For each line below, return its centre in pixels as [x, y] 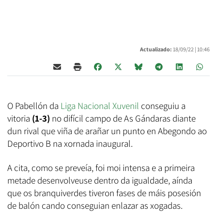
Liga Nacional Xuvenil [100, 105]
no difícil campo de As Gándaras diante [123, 118]
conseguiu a [162, 105]
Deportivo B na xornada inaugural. [70, 143]
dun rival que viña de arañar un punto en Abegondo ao [107, 131]
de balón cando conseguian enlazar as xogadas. [95, 205]
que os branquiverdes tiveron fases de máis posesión [104, 193]
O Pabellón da [34, 105]
